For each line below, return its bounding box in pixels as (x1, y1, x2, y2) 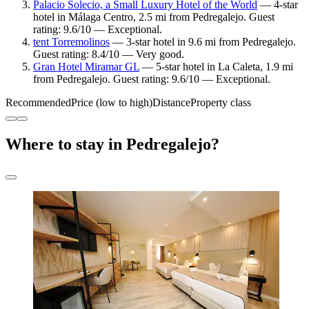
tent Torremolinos (33, 35, 110, 48)
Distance (152, 96, 190, 108)
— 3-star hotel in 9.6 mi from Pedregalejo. (110, 35, 296, 48)
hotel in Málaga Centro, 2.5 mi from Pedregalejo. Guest (33, 10, 275, 23)
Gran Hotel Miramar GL (33, 60, 139, 72)
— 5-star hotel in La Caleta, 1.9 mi (139, 60, 293, 72)
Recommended (6, 96, 71, 108)
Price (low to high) (71, 96, 152, 108)
